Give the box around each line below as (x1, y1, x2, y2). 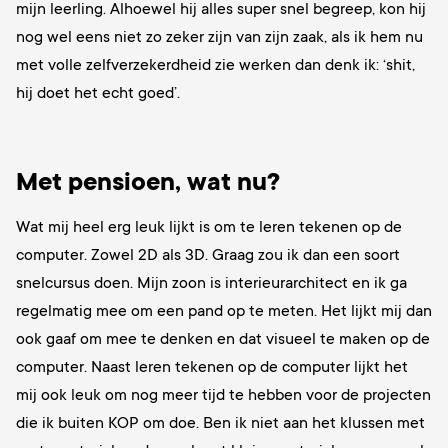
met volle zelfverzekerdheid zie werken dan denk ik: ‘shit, (16, 56, 415, 75)
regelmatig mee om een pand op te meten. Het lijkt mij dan (16, 302, 432, 321)
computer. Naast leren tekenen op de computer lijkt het (16, 358, 408, 377)
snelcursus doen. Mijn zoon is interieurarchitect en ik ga (16, 274, 407, 293)
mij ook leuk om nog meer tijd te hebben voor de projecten (16, 386, 431, 405)
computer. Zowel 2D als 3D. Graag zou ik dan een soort (16, 246, 400, 265)
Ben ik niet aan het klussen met (203, 414, 425, 433)
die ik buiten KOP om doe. (16, 414, 203, 433)
